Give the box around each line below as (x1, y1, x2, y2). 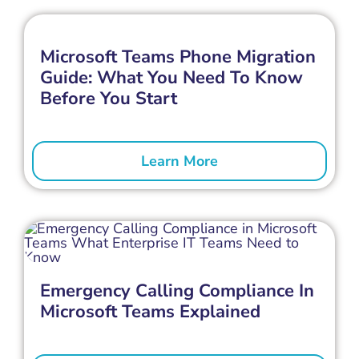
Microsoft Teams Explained (39, 299, 260, 324)
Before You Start (39, 86, 177, 111)
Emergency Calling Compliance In (39, 278, 314, 303)
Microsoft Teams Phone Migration (39, 44, 316, 69)
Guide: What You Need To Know (39, 65, 303, 90)
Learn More (141, 151, 218, 171)
